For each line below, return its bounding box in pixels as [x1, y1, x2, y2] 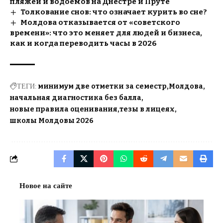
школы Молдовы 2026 [10, 116, 94, 125]
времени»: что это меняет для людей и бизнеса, [10, 28, 202, 37]
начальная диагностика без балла [10, 93, 141, 102]
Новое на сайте [19, 181, 72, 190]
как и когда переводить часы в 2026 [10, 38, 157, 48]
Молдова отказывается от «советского [20, 17, 181, 27]
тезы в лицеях [119, 105, 175, 113]
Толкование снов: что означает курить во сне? [20, 7, 208, 16]
